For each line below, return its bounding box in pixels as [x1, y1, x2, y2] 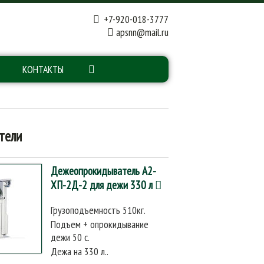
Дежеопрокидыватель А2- [51, 163, 156, 178]
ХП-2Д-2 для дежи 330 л [51, 177, 153, 192]
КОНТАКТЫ [22, 62, 64, 76]
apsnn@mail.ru [115, 25, 169, 39]
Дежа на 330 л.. [51, 244, 108, 258]
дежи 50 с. [51, 230, 90, 244]
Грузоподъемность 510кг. [51, 203, 146, 217]
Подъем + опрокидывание [51, 217, 148, 231]
